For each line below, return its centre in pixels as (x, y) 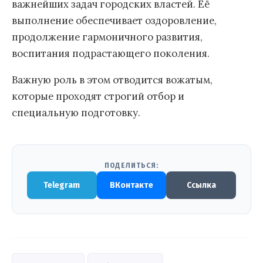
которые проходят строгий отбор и (98, 96)
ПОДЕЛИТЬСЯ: (131, 165)
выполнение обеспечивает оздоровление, (114, 20)
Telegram (62, 185)
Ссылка (201, 185)
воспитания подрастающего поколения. (111, 53)
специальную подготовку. (76, 112)
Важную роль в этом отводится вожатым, (112, 80)
